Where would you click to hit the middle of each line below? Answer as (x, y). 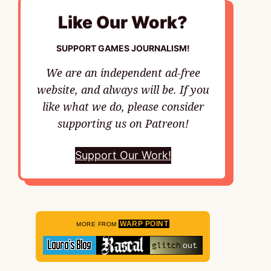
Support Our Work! (123, 155)
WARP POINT (144, 224)
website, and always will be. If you (123, 90)
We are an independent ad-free (123, 73)
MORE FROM (97, 224)
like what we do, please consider (123, 106)
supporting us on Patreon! (123, 123)
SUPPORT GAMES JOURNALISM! (123, 48)
